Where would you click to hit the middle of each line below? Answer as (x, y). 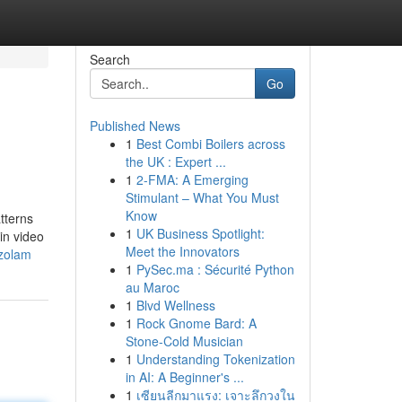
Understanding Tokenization (215, 359)
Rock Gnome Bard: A (196, 323)
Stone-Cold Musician (184, 341)
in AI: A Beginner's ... (184, 377)
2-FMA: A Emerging (192, 179)
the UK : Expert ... (175, 162)
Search (109, 59)
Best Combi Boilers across (210, 144)
